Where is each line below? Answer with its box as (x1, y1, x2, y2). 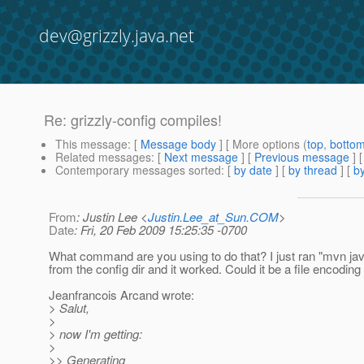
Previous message (254, 149, 349, 166)
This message (55, 136, 128, 153)
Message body (141, 136, 216, 153)
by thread (288, 162, 337, 179)
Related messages (55, 149, 151, 166)
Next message (164, 149, 238, 166)
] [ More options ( (216, 136, 307, 153)
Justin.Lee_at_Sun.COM (148, 208, 279, 226)
